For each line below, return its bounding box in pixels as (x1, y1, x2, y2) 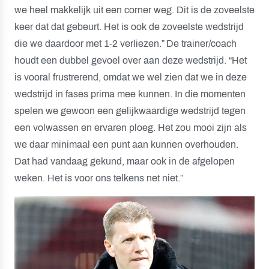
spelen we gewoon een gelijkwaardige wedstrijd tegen (14, 106, 246, 116)
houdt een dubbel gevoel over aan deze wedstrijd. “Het (14, 55, 247, 65)
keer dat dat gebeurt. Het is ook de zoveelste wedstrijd (14, 22, 244, 32)
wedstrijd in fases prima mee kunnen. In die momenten (14, 89, 246, 99)
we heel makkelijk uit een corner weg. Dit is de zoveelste (14, 5, 255, 15)
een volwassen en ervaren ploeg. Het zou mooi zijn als (14, 122, 247, 133)
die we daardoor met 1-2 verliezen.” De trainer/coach (14, 38, 237, 49)
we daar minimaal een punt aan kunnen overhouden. (14, 139, 238, 150)
